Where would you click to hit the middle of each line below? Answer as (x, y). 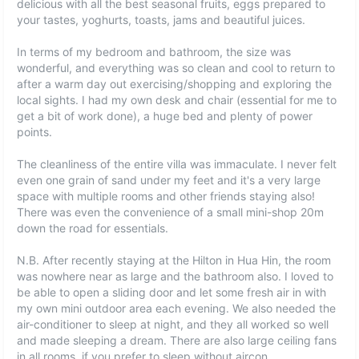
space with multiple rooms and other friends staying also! (166, 196)
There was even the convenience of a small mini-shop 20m (171, 212)
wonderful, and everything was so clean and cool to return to (176, 68)
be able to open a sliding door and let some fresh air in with (172, 292)
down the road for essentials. (93, 228)
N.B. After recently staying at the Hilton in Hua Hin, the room (174, 260)
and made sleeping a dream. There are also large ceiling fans (177, 340)
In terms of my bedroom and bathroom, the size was (154, 52)
